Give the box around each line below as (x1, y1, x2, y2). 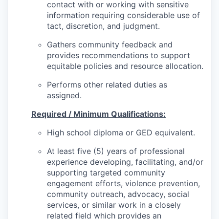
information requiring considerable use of (47, 10, 200, 20)
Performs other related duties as (47, 80, 167, 89)
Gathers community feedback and (47, 40, 173, 49)
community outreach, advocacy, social (47, 189, 189, 199)
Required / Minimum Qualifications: (31, 109, 166, 119)
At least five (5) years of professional (47, 146, 185, 156)
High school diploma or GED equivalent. (47, 128, 195, 137)
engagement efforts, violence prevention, (47, 178, 200, 188)
